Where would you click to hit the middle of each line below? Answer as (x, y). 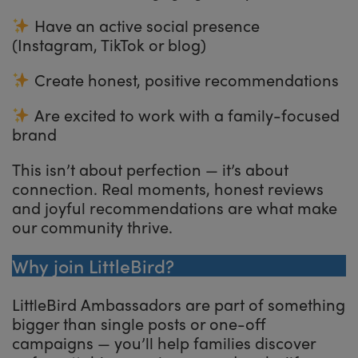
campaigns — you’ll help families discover (164, 342)
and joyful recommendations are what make (175, 207)
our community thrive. (92, 226)
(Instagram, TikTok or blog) (109, 44)
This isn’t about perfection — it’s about (150, 169)
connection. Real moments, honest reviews (168, 188)
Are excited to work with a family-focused (185, 114)
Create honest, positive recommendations (184, 79)
